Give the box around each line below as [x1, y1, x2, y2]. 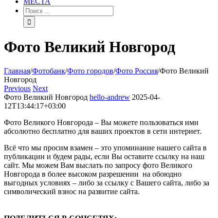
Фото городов [67, 66, 113, 75]
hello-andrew [90, 92, 130, 101]
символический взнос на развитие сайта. [4, 187, 140, 196]
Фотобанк [32, 66, 65, 75]
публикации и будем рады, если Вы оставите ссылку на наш [4, 152, 204, 161]
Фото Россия [115, 66, 158, 75]
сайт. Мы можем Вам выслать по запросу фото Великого [4, 161, 192, 169]
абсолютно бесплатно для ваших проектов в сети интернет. [4, 127, 201, 135]
